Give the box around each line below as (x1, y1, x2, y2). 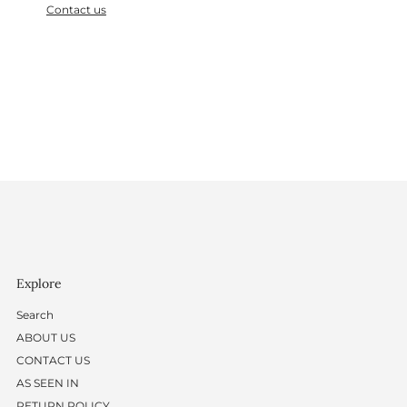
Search (15, 307, 54, 322)
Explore (15, 274, 62, 292)
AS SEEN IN (15, 375, 79, 390)
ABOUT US (15, 330, 75, 344)
